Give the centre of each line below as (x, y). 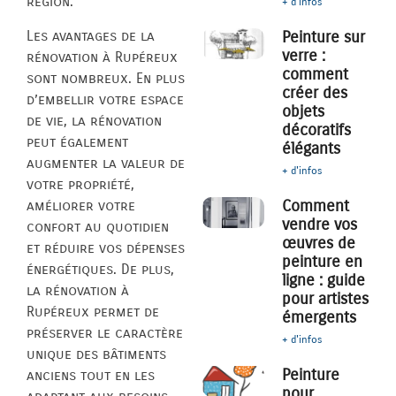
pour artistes (326, 299)
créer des (315, 93)
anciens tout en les (91, 375)
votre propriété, (80, 184)
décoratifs (317, 130)
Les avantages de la (91, 35)
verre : (304, 56)
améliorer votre (81, 205)
